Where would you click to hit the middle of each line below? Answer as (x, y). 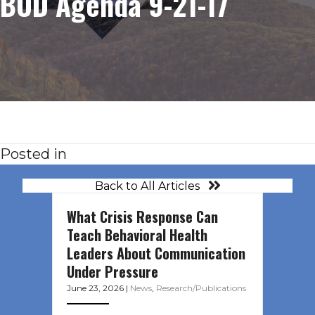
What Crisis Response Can (142, 217)
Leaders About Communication (156, 253)
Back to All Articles (147, 186)
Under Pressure (112, 272)
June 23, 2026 (96, 288)
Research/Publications (201, 288)
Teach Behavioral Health (137, 235)
